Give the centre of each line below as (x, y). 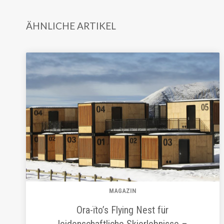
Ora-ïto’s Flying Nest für (123, 210)
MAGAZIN (122, 190)
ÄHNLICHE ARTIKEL (71, 25)
